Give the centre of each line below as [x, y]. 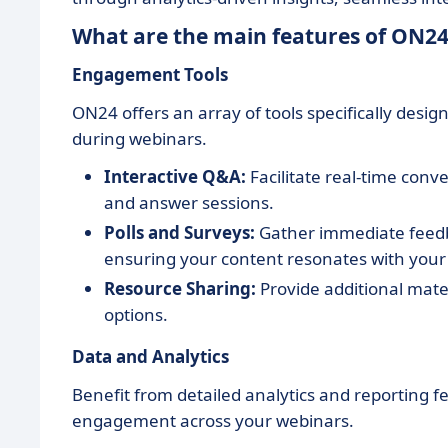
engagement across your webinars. [213, 420]
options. [136, 314]
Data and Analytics [150, 356]
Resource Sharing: [180, 288]
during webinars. [139, 138]
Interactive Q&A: [175, 176]
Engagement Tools [150, 74]
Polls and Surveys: [179, 232]
